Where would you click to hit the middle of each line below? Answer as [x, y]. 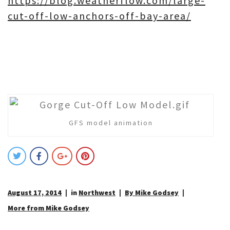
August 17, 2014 [35, 192]
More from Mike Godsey [49, 208]
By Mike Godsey [152, 192]
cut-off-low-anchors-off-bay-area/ [99, 15]
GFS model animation [111, 122]
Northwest [97, 192]
